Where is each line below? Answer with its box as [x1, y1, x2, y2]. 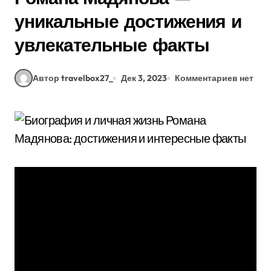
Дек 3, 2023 [121, 72, 167, 83]
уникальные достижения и [15, 10, 242, 33]
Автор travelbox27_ [33, 72, 113, 83]
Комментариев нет [175, 72, 253, 83]
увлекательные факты [15, 33, 209, 56]
